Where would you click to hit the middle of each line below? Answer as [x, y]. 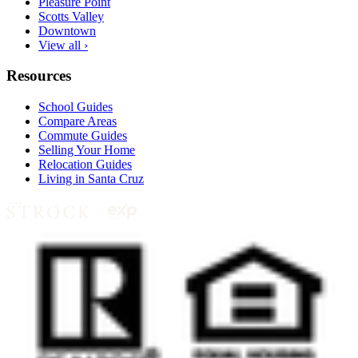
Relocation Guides [85, 165]
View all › [63, 45]
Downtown [67, 30]
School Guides [76, 107]
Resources [39, 76]
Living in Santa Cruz [91, 179]
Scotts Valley [71, 16]
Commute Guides [83, 136]
